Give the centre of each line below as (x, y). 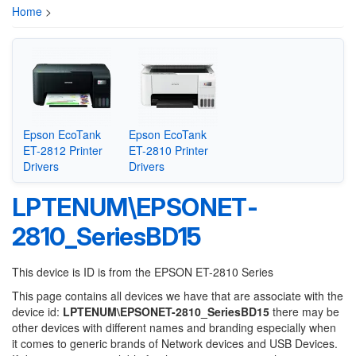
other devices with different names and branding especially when (174, 327)
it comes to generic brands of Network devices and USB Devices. (175, 343)
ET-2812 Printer (62, 150)
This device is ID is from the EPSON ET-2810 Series (143, 272)
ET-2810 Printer (169, 150)
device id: (37, 311)
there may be (304, 311)
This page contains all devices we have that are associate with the (178, 296)
